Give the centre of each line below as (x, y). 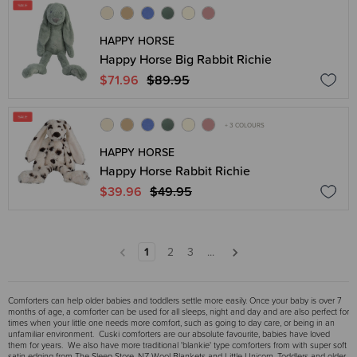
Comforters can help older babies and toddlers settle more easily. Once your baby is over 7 (175, 300)
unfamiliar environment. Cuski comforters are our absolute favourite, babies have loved (169, 333)
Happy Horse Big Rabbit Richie (186, 59)
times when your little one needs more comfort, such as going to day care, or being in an (171, 322)
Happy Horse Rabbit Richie (175, 171)
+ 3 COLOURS (245, 125)
